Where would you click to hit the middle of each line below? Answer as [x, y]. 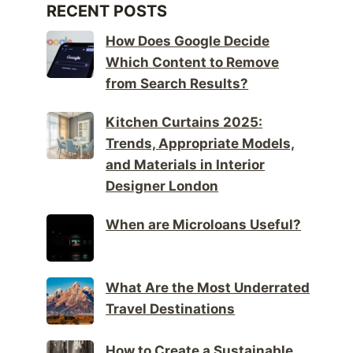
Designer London [162, 186]
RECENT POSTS [107, 11]
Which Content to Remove [193, 63]
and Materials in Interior [186, 165]
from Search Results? [177, 84]
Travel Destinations [171, 309]
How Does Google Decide [188, 41]
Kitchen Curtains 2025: [184, 123]
